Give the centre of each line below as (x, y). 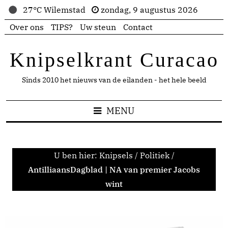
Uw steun (98, 27)
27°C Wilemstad (56, 10)
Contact (138, 27)
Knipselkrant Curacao (114, 60)
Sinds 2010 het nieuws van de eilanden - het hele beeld (114, 80)
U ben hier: (76, 155)
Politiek (154, 155)
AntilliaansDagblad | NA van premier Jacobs (114, 169)
